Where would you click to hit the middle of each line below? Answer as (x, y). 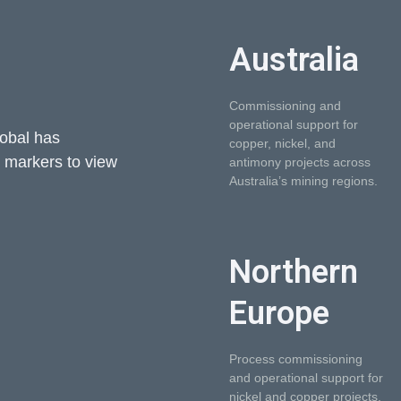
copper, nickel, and (282, 143)
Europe (279, 313)
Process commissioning (296, 359)
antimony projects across (300, 162)
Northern (294, 272)
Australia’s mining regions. (303, 181)
